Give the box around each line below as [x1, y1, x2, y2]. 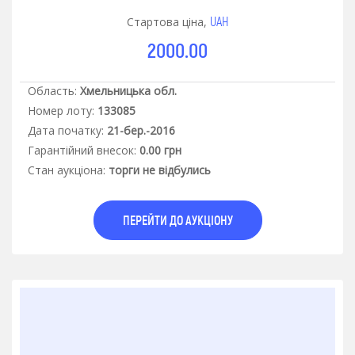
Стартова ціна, [127, 14, 210, 30]
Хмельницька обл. [80, 83, 177, 99]
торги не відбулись [109, 162, 211, 178]
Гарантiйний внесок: [28, 143, 136, 158]
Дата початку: [28, 123, 104, 139]
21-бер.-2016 [107, 123, 175, 139]
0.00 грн [139, 143, 181, 158]
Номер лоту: [28, 103, 94, 119]
